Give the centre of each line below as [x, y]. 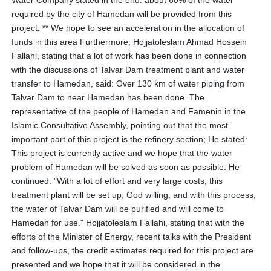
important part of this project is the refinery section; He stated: [130, 139]
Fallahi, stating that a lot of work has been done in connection [129, 56]
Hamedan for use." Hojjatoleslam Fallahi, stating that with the [128, 223]
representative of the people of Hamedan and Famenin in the [129, 112]
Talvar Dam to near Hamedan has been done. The [108, 98]
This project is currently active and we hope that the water [122, 153]
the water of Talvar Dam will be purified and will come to [118, 209]
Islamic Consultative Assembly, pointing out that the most [120, 126]
